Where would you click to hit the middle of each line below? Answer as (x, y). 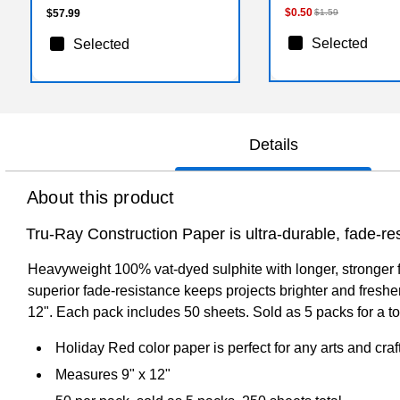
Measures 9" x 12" (113, 374)
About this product (101, 197)
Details (273, 144)
